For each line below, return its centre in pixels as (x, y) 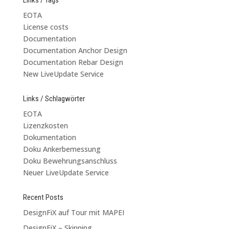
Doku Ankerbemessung (62, 149)
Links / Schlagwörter (54, 98)
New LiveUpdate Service (63, 74)
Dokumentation (49, 137)
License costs (45, 27)
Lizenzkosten (45, 125)
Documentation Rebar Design (73, 62)
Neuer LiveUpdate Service (66, 172)
